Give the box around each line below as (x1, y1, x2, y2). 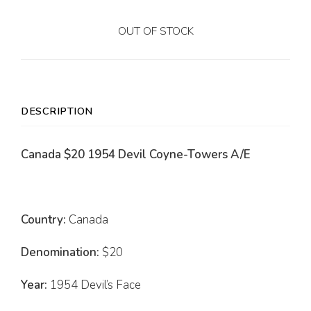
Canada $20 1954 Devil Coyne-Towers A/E (21, 146, 251, 163)
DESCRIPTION (21, 104, 93, 119)
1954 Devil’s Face (47, 277, 141, 294)
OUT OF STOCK (117, 24, 194, 40)
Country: (21, 212, 66, 228)
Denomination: (21, 244, 99, 261)
